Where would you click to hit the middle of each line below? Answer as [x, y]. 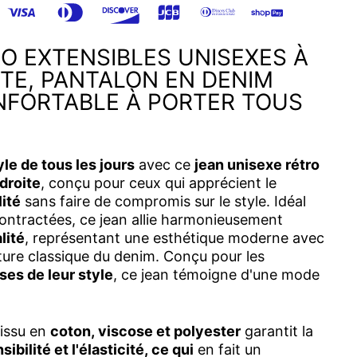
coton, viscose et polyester [145, 331]
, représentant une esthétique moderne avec [175, 238]
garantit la [277, 331]
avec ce [165, 165]
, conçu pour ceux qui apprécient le [159, 183]
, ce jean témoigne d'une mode [216, 275]
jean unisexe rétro [257, 165]
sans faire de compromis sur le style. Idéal [163, 202]
